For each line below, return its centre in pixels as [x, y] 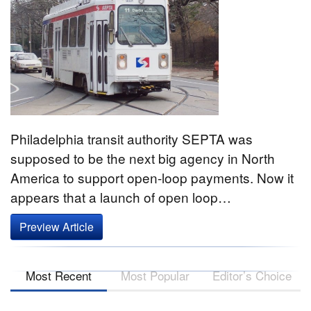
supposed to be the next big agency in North [143, 158]
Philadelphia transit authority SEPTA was [132, 138]
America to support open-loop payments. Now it [152, 177]
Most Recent [59, 275]
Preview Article [57, 226]
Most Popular [155, 275]
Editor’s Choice [252, 275]
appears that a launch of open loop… [121, 196]
